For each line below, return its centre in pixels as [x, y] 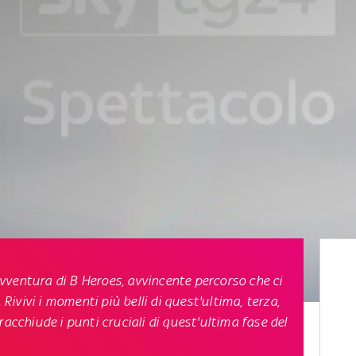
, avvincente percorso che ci [202, 280]
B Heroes [94, 280]
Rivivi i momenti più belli [76, 301]
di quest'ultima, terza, [214, 301]
